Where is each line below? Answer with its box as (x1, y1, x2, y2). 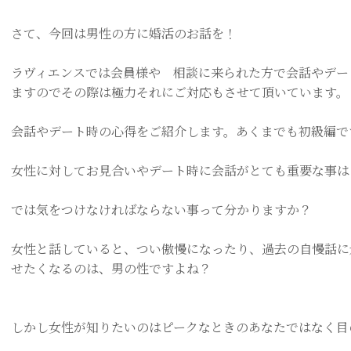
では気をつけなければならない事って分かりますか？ (11, 201, 312, 219)
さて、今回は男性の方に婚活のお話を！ (11, 24, 237, 42)
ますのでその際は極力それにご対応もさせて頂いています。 (11, 83, 349, 101)
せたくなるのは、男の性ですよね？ (11, 259, 212, 277)
